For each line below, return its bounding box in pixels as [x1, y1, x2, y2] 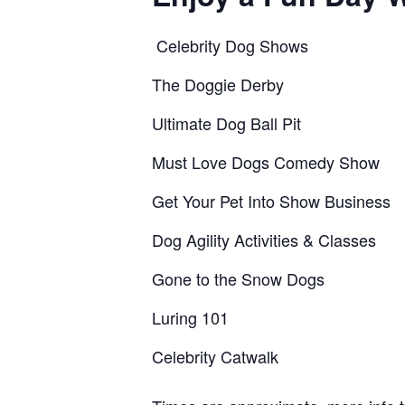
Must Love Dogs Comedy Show [152, 150, 380, 174]
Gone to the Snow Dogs [152, 267, 329, 291]
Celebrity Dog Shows [156, 33, 308, 58]
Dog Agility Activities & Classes [152, 228, 376, 252]
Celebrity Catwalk [152, 344, 278, 369]
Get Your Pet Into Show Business [152, 189, 391, 213]
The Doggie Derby [152, 72, 284, 97]
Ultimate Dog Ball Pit [152, 111, 301, 136]
